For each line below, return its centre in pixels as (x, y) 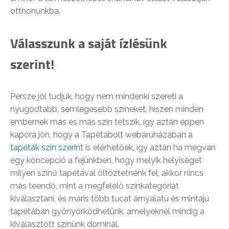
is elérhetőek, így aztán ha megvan (150, 148)
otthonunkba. (35, 11)
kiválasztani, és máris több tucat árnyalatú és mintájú (110, 199)
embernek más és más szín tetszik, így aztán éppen (107, 122)
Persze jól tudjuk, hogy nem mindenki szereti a (97, 97)
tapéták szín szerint (47, 148)
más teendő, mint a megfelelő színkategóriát (95, 186)
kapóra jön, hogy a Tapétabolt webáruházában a (101, 135)
